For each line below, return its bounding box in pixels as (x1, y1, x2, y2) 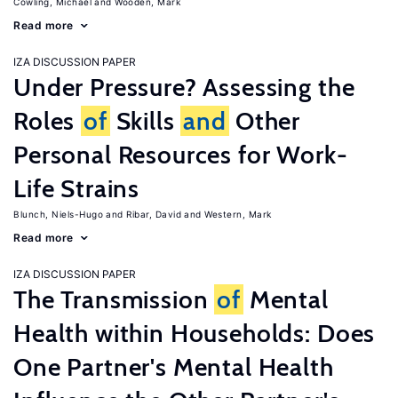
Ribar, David (126, 209, 181, 219)
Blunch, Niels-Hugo (13, 209, 103, 219)
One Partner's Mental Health (13, 352, 334, 382)
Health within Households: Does (13, 318, 376, 348)
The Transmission (13, 284, 215, 314)
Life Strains (13, 173, 140, 203)
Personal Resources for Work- (13, 139, 348, 170)
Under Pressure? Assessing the (13, 72, 355, 102)
